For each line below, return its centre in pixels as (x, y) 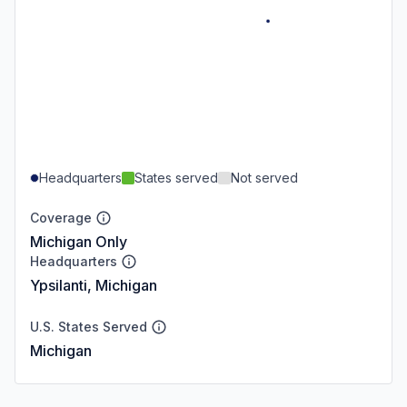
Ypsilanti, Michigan (94, 285)
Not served (264, 177)
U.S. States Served (89, 326)
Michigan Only (79, 241)
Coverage (61, 217)
